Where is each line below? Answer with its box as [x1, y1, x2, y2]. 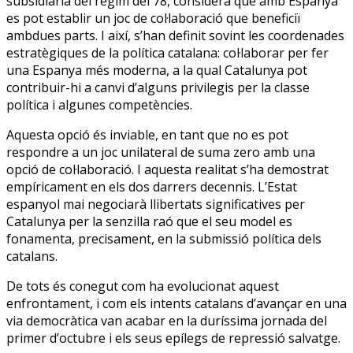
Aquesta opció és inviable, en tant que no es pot [6, 125, 288, 143]
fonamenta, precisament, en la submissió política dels [6, 229, 321, 247]
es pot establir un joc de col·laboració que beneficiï [6, 9, 300, 27]
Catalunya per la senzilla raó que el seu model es [6, 212, 292, 230]
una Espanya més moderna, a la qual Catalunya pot [6, 61, 307, 79]
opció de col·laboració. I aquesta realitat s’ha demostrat [6, 160, 329, 178]
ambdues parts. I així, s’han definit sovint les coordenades [6, 26, 344, 44]
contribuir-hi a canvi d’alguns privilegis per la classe [6, 78, 310, 96]
